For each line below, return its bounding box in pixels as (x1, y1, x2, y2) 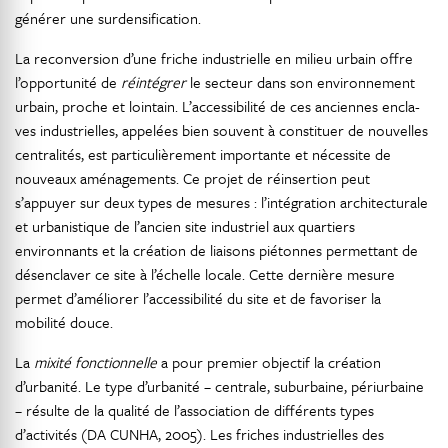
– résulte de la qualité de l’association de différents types (15, 399, 374, 421)
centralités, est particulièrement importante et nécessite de (15, 143, 391, 165)
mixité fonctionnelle (34, 351, 157, 373)
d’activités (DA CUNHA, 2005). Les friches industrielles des (15, 423, 384, 445)
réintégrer (121, 71, 186, 93)
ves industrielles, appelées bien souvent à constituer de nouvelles (15, 119, 428, 141)
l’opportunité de (15, 71, 121, 93)
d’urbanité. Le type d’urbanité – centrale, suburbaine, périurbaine (15, 375, 424, 397)
